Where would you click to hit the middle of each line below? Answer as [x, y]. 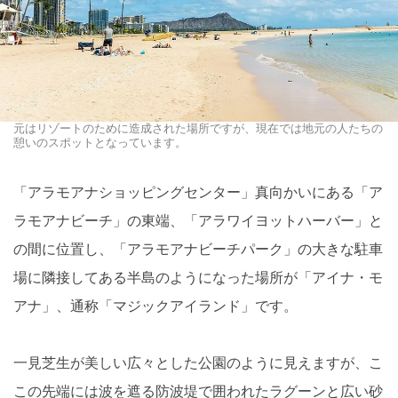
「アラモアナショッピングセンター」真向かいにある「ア [198, 192]
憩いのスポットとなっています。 [100, 142]
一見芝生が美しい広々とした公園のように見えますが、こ [198, 362]
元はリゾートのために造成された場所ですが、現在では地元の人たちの [198, 128]
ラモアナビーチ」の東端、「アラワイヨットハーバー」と [198, 220]
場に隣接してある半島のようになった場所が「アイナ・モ [198, 277]
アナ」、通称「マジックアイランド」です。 [155, 306]
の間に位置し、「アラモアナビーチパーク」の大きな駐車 [198, 249]
